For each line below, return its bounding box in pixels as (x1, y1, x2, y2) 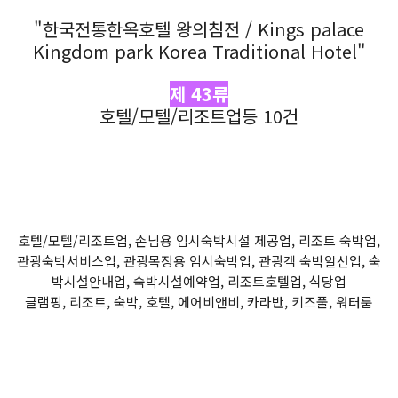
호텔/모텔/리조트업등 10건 (99, 102, 298, 129)
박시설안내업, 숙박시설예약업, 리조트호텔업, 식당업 (52, 271, 346, 291)
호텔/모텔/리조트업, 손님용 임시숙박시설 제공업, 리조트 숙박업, (18, 230, 380, 250)
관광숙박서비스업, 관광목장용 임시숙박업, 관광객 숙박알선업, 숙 (17, 251, 381, 270)
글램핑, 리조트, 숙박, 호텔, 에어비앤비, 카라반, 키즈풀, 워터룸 (25, 291, 373, 311)
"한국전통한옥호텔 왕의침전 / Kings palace (34, 15, 364, 42)
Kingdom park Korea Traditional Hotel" (32, 37, 366, 64)
